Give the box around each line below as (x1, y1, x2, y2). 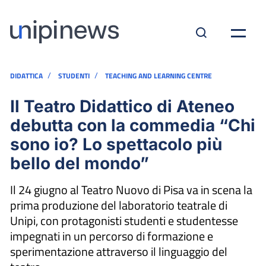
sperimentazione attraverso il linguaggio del (10, 242, 227, 261)
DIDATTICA (10, 70, 43, 81)
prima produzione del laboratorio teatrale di (10, 196, 227, 214)
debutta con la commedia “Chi (10, 115, 255, 135)
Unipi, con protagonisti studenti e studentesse (10, 211, 238, 230)
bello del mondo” (10, 153, 149, 173)
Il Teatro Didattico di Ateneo (10, 96, 235, 116)
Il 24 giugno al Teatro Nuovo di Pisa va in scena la (10, 180, 252, 199)
